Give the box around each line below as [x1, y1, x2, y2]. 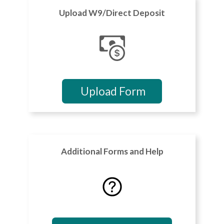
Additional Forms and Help [60, 145, 163, 156]
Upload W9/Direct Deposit [59, 7, 165, 18]
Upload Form [78, 84, 145, 98]
